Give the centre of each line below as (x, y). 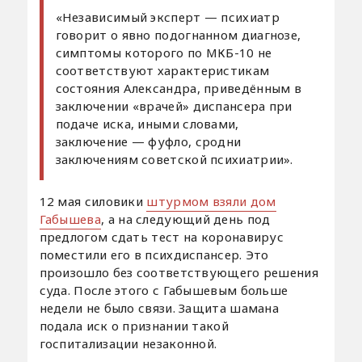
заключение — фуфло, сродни (148, 141)
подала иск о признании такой (134, 325)
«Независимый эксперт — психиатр (167, 17)
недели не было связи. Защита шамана (159, 307)
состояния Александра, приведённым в (179, 88)
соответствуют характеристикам (162, 70)
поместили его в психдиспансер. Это (154, 254)
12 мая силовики (93, 201)
